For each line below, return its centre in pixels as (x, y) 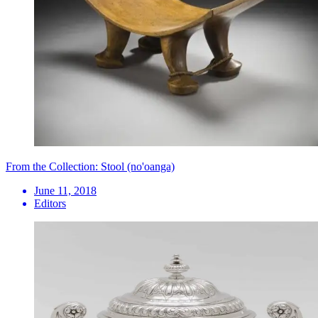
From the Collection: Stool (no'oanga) (90, 166)
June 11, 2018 (65, 190)
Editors (50, 203)
